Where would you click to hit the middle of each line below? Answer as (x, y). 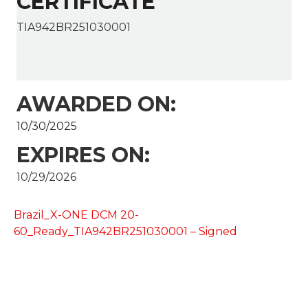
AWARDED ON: (96, 104)
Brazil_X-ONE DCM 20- (76, 215)
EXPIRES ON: (83, 155)
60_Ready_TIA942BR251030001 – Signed (125, 232)
